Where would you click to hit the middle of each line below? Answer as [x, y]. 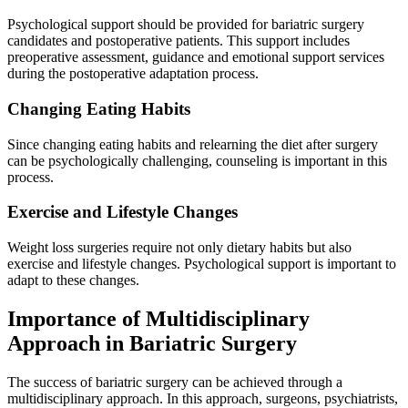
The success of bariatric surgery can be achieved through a [175, 382]
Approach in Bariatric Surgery [152, 343]
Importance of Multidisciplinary [158, 318]
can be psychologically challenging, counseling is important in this [197, 160]
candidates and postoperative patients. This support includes [178, 41]
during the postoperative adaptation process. [133, 74]
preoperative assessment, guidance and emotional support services [196, 57]
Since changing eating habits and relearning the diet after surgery [193, 144]
